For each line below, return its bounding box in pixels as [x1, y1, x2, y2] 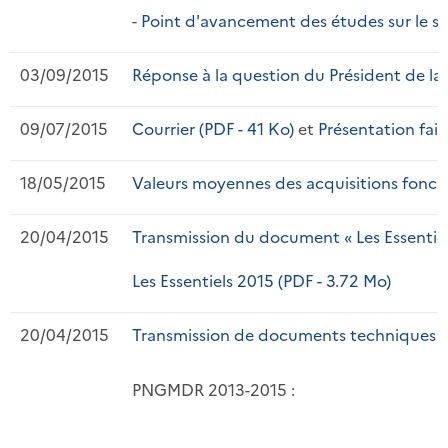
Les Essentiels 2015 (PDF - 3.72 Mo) [132, 268, 391, 291]
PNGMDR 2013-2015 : [132, 377, 295, 400]
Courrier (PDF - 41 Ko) [132, 116, 294, 139]
